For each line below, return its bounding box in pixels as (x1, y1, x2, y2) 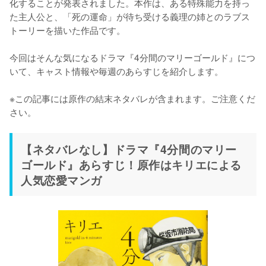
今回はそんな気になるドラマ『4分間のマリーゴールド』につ (9, 50, 255, 64)
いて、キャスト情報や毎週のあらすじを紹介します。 (9, 64, 223, 77)
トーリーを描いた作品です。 (9, 23, 125, 36)
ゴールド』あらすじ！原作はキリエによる (21, 156, 242, 173)
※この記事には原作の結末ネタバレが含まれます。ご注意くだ (9, 91, 255, 104)
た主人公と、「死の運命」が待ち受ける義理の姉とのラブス (9, 9, 250, 23)
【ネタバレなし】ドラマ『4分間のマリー (21, 141, 237, 157)
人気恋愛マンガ (21, 172, 103, 188)
